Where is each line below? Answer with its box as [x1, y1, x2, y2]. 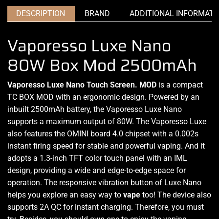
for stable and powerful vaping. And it [73, 141, 205, 151]
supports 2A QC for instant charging [7, 202, 131, 212]
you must [172, 202, 204, 212]
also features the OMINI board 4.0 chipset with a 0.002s [7, 129, 198, 138]
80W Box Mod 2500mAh [7, 52, 197, 79]
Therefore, [133, 202, 172, 212]
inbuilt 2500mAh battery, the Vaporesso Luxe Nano [7, 104, 182, 114]
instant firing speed [7, 141, 73, 151]
